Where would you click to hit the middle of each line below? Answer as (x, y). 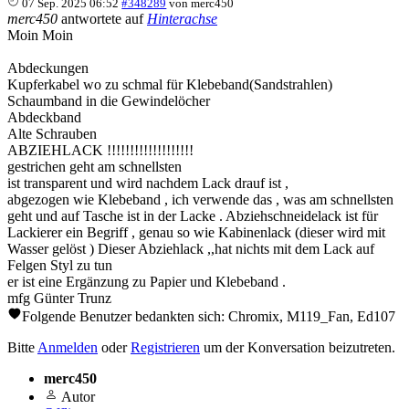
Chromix (254, 316)
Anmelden (68, 347)
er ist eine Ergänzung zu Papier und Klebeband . (147, 281)
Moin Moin (40, 35)
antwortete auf (102, 18)
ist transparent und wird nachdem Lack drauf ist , (148, 183)
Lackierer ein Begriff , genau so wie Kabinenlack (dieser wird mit (196, 232)
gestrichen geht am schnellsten (94, 166)
